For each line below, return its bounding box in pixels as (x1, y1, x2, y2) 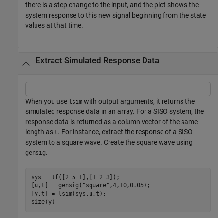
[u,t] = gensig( (31, 182, 82, 189)
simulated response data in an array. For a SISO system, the (25, 107, 204, 115)
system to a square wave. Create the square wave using (25, 138, 193, 146)
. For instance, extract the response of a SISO (58, 127, 193, 136)
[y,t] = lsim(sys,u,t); (31, 190, 106, 198)
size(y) (31, 199, 55, 206)
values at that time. (25, 21, 83, 29)
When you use (25, 97, 69, 105)
